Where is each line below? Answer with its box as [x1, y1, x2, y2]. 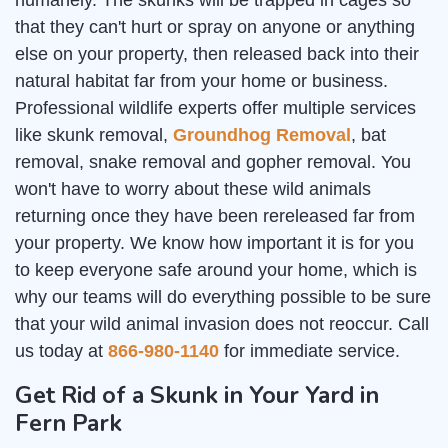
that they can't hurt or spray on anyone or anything [15, 17, 415, 38]
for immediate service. [219, 341, 400, 362]
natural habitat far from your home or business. [15, 71, 388, 92]
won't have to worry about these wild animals [15, 179, 371, 200]
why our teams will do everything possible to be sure [15, 287, 431, 308]
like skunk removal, [15, 125, 173, 146]
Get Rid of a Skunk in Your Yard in [15, 379, 379, 412]
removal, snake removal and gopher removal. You [15, 152, 411, 173]
